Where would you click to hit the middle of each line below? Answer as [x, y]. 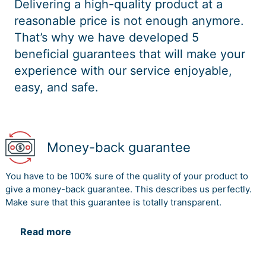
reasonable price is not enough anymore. [129, 21]
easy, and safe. [56, 88]
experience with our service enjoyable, [123, 71]
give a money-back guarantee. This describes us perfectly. [129, 189]
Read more [46, 232]
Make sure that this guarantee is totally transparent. [113, 202]
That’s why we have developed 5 [107, 38]
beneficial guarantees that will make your [130, 54]
